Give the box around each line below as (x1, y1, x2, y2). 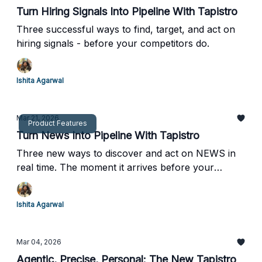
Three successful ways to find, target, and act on (16, 23, 235, 35)
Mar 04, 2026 (16, 237, 61, 246)
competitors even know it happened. (16, 175, 178, 187)
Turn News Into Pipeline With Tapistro (16, 129, 199, 142)
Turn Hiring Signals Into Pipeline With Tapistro (16, 5, 237, 18)
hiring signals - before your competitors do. (16, 37, 209, 49)
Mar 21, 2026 (16, 113, 59, 122)
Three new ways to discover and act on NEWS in (16, 147, 236, 159)
